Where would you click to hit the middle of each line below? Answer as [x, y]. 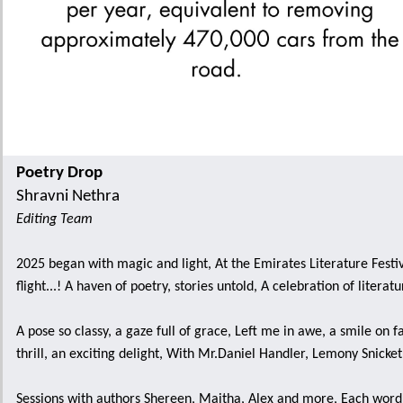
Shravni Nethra [68, 197]
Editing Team [54, 219]
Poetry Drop [59, 173]
